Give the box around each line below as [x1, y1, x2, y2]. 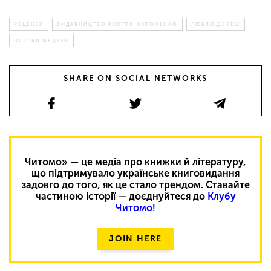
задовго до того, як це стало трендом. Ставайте [21, 178, 250, 191]
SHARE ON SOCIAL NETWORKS [64, 73, 207, 83]
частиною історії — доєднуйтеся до [35, 190, 207, 202]
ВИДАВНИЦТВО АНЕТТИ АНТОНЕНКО [57, 21, 178, 27]
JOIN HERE [109, 233, 162, 244]
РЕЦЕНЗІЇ [14, 21, 44, 27]
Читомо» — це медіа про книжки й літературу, [25, 155, 246, 168]
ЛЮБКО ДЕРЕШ [191, 21, 241, 27]
